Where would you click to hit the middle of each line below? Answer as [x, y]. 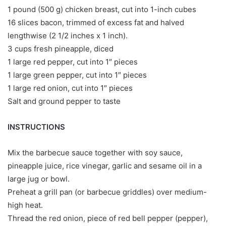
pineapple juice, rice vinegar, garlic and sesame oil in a [105, 166]
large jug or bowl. [39, 179]
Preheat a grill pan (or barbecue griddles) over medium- [107, 192]
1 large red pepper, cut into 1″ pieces [73, 62]
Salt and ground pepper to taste [64, 101]
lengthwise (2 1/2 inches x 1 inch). [68, 36]
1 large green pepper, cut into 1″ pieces [77, 75]
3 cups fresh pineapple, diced [61, 49]
